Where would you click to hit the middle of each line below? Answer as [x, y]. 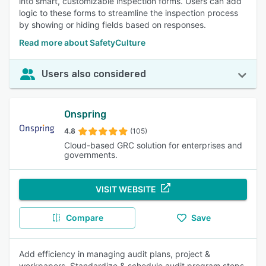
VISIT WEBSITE [126, 189]
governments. [91, 155]
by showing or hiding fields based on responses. [113, 25]
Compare [84, 218]
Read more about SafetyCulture [82, 42]
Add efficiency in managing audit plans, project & [115, 254]
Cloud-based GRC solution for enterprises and [153, 145]
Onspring [85, 114]
